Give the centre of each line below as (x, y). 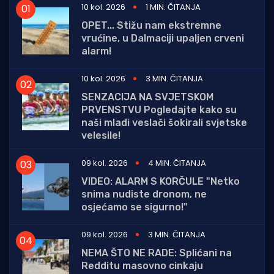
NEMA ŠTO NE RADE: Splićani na (157, 253)
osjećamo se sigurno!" (135, 207)
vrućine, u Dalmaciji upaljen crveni (163, 38)
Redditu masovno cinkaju (142, 265)
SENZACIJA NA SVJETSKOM (147, 97)
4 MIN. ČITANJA (177, 163)
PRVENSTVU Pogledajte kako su (159, 109)
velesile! (101, 135)
